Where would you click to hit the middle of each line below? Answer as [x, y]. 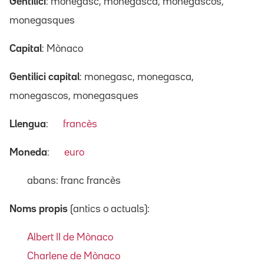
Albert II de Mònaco [70, 237]
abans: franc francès [74, 181]
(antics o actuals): [110, 209]
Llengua [28, 124]
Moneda [28, 152]
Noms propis [39, 209]
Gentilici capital [44, 77]
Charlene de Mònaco [74, 256]
